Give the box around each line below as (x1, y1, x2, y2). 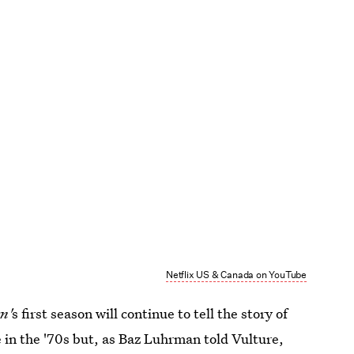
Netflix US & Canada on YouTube (165, 268, 307, 282)
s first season (12, 304, 93, 323)
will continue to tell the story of (96, 304, 288, 323)
